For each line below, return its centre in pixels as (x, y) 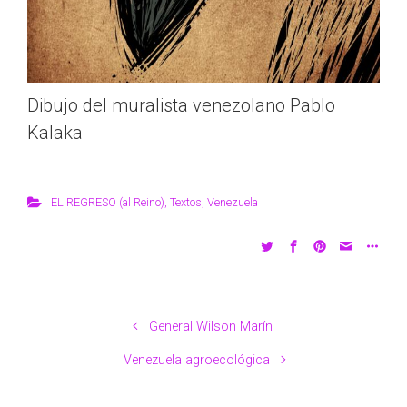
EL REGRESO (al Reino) (107, 202)
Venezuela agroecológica (196, 360)
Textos (185, 202)
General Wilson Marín (211, 326)
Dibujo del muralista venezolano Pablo (181, 105)
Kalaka (55, 132)
